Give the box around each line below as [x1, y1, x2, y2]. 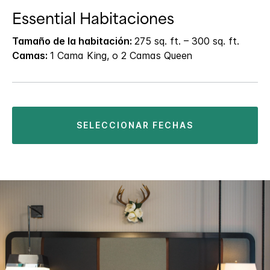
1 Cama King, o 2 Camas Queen [50, 49, 192, 61]
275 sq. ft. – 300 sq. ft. [134, 34, 239, 47]
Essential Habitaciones [12, 10, 174, 28]
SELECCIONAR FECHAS [83, 119, 193, 130]
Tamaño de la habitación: [12, 34, 134, 47]
